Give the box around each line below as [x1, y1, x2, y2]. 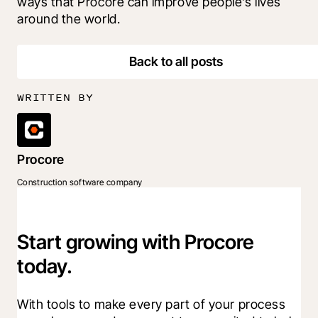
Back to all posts [129, 54, 223, 70]
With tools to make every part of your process [17, 296, 286, 312]
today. [17, 253, 72, 278]
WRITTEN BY [17, 89, 94, 105]
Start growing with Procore [17, 229, 253, 254]
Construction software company [17, 177, 143, 188]
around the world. [17, 11, 121, 27]
